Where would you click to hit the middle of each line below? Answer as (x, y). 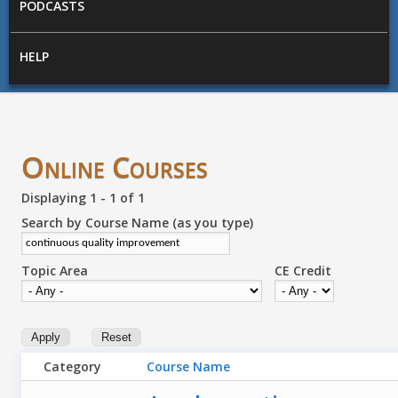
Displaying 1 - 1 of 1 (84, 198)
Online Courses (115, 167)
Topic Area (55, 271)
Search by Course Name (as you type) (138, 223)
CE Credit (303, 271)
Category (73, 366)
